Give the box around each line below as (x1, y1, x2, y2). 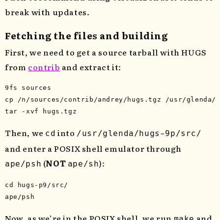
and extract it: (60, 61, 121, 73)
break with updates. (5, 6, 90, 18)
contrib (28, 61, 60, 73)
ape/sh (67, 159, 99, 169)
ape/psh (5, 159, 42, 169)
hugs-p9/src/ (17, 181, 69, 189)
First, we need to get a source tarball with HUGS (5, 46, 207, 58)
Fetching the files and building (5, 28, 168, 43)
